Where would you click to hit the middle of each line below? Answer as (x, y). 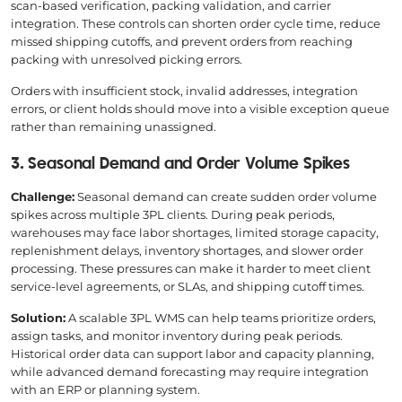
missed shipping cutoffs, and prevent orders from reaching (182, 41)
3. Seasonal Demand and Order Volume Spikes (180, 164)
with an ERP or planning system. (105, 389)
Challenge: (43, 196)
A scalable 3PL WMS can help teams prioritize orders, (221, 317)
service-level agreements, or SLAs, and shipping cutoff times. (188, 286)
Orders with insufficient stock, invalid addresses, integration (184, 90)
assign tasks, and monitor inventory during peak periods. (177, 335)
